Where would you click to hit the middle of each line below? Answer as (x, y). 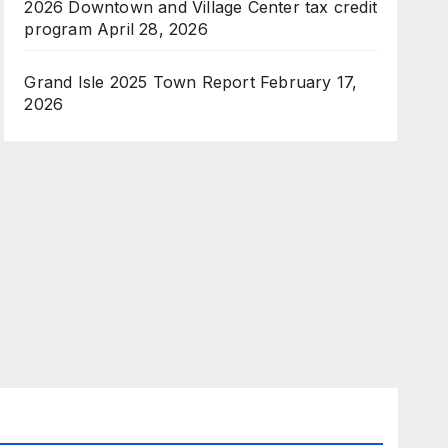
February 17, (308, 82)
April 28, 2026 (152, 29)
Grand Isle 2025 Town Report (139, 82)
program (58, 29)
